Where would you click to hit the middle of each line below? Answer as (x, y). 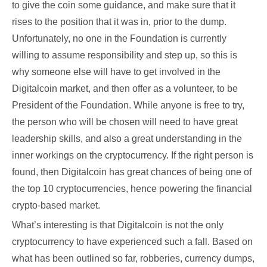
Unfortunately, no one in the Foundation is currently (119, 38)
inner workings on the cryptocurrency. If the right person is (133, 155)
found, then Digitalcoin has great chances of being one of (132, 172)
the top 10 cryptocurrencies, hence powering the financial (132, 189)
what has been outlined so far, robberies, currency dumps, (133, 258)
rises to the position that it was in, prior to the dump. (119, 22)
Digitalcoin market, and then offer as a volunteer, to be (125, 89)
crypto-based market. (56, 205)
